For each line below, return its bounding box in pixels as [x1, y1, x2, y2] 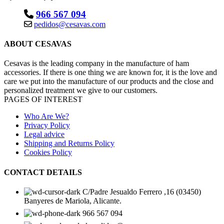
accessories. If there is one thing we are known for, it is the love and [4, 68, 217, 77]
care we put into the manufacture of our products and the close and [4, 77, 213, 86]
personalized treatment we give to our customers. [4, 86, 157, 95]
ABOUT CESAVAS [4, 39, 71, 48]
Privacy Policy [24, 121, 70, 130]
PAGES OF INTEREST [4, 95, 82, 104]
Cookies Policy [24, 148, 72, 157]
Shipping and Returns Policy [24, 139, 114, 148]
